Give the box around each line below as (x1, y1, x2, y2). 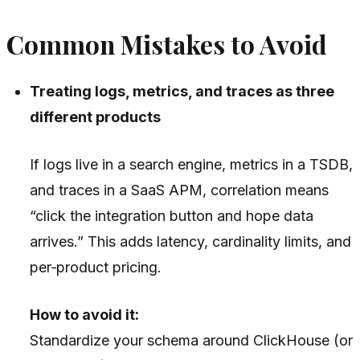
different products (30, 108, 162, 125)
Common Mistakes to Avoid (6, 27, 327, 62)
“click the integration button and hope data (30, 207, 314, 224)
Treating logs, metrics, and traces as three (30, 83, 335, 100)
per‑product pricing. (30, 259, 162, 276)
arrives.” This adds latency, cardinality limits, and (30, 233, 352, 250)
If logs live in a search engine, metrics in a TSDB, (30, 156, 354, 173)
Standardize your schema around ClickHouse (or (30, 332, 354, 349)
